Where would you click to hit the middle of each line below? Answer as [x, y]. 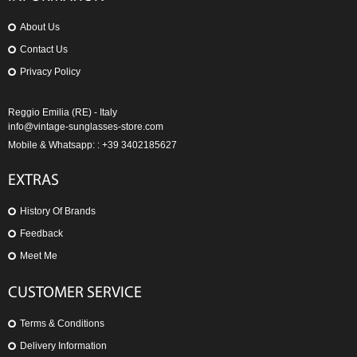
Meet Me [39, 256]
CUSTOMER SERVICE [75, 294]
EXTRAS [33, 181]
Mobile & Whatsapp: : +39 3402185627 [92, 145]
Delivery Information [63, 346]
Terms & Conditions [62, 324]
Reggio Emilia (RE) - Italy [63, 113]
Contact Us [44, 50]
